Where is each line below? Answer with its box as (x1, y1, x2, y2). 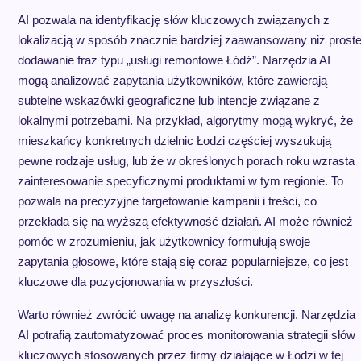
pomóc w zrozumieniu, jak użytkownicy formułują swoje (17, 234, 310, 248)
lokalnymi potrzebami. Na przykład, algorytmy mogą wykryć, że (17, 114, 353, 127)
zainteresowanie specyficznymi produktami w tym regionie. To (17, 174, 343, 188)
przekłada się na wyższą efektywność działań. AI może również (17, 214, 353, 228)
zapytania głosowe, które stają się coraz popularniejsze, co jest (17, 255, 348, 268)
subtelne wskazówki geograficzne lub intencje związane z (17, 93, 320, 107)
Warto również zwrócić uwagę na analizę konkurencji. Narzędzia (17, 308, 355, 322)
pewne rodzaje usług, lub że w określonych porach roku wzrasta (17, 154, 355, 168)
